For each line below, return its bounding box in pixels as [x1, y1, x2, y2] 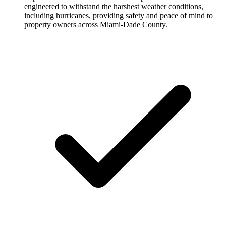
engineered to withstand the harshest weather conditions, [24, 2, 203, 11]
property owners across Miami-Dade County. [24, 20, 167, 29]
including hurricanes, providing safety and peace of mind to [24, 11, 213, 20]
